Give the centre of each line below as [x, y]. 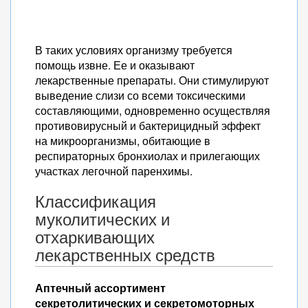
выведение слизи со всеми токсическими [140, 95]
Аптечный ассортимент [100, 288]
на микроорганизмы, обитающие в [123, 141]
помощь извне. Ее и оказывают [115, 65]
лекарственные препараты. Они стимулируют [152, 80]
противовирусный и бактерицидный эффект [148, 125]
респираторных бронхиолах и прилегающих [147, 156]
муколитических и [102, 219]
